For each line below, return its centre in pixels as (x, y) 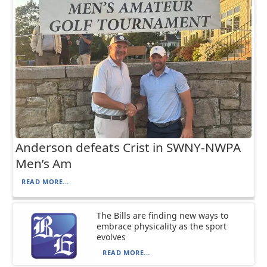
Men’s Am (44, 164)
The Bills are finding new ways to (163, 216)
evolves (111, 237)
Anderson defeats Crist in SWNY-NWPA (128, 148)
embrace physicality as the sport (162, 226)
